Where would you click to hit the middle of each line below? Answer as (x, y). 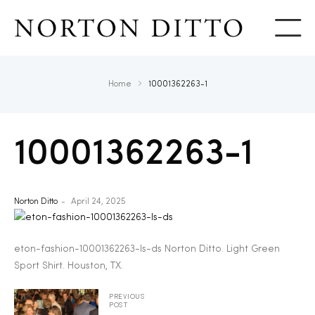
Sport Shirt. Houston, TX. (69, 266)
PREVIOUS (127, 297)
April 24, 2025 (98, 202)
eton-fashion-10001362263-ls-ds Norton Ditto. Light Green (147, 249)
